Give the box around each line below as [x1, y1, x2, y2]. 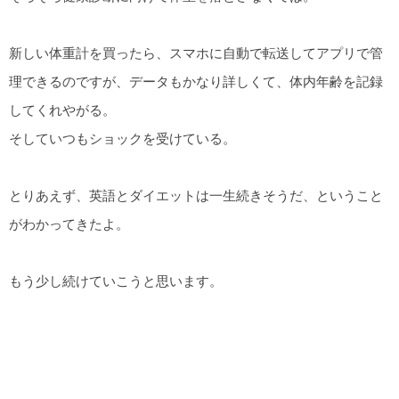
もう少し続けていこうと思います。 [9, 273, 223, 289]
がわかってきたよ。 [9, 216, 129, 232]
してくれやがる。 [9, 102, 116, 118]
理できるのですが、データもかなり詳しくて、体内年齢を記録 [9, 73, 383, 89]
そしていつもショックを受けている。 [9, 130, 236, 146]
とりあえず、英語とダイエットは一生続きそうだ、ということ [9, 188, 383, 204]
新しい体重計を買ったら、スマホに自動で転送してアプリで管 [9, 45, 383, 61]
